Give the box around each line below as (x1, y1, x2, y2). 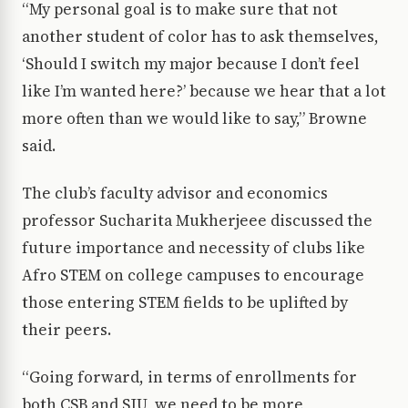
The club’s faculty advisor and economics (22, 182, 328, 205)
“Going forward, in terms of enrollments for (22, 366, 357, 389)
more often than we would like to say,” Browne (22, 107, 367, 130)
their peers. (22, 319, 111, 342)
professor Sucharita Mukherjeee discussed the (22, 209, 372, 232)
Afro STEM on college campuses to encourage (22, 264, 364, 287)
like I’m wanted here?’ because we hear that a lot (22, 80, 386, 103)
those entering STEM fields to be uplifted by (22, 291, 348, 314)
